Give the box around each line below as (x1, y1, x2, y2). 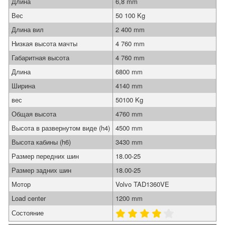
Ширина (12, 81, 35, 90)
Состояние (12, 208, 44, 217)
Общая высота (12, 109, 56, 119)
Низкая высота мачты (12, 39, 77, 48)
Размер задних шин (12, 165, 71, 175)
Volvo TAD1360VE (116, 179, 169, 189)
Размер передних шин (12, 151, 79, 161)
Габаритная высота (12, 53, 69, 62)
